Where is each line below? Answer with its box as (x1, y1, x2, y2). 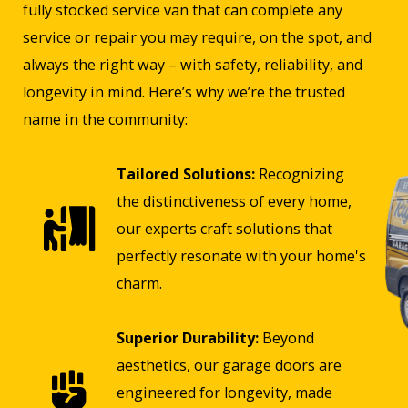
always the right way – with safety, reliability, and (23, 55, 362, 76)
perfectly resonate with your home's (116, 246, 366, 267)
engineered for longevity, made (116, 382, 332, 403)
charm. (116, 273, 162, 294)
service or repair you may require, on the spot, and (23, 27, 372, 48)
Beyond (258, 328, 314, 349)
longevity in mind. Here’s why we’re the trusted (23, 82, 345, 103)
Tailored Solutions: (116, 164, 255, 185)
